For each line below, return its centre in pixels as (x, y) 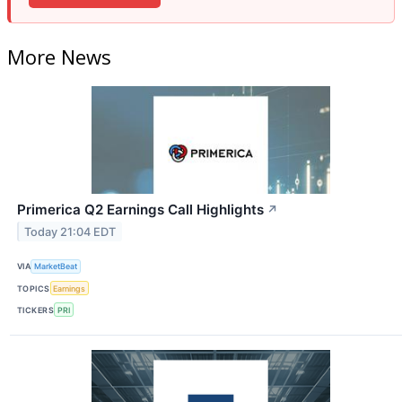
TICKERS (36, 310)
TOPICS (34, 288)
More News (59, 56)
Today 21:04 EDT (70, 232)
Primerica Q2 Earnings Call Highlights (140, 209)
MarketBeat (56, 267)
